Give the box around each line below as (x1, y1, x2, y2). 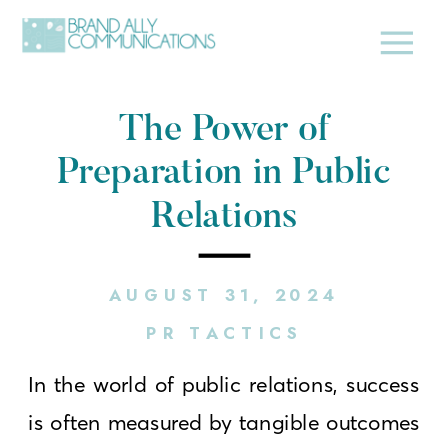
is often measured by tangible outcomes (28, 408, 421, 436)
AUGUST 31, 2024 (108, 282, 340, 308)
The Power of (119, 113, 329, 150)
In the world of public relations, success (28, 370, 421, 398)
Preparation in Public (56, 156, 392, 194)
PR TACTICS (146, 320, 302, 346)
